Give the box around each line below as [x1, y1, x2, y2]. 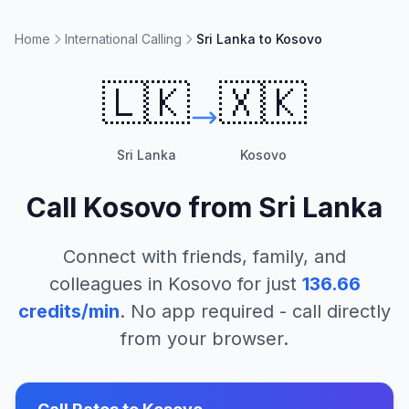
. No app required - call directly [120, 300, 391, 322]
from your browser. [121, 328, 288, 350]
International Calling [65, 31, 182, 47]
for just [231, 273, 297, 295]
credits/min [18, 300, 120, 322]
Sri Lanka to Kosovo [196, 31, 322, 47]
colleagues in [48, 273, 168, 295]
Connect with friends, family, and [63, 246, 346, 267]
